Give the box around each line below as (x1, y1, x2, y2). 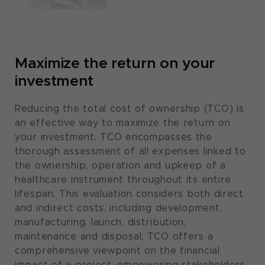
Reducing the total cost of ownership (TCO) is (15, 102, 244, 114)
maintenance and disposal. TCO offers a (15, 230, 214, 242)
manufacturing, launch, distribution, (15, 216, 186, 228)
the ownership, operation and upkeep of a (15, 159, 226, 171)
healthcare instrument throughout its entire (15, 173, 231, 185)
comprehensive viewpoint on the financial (15, 244, 220, 256)
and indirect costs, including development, (15, 202, 222, 214)
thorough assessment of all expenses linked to (15, 145, 246, 157)
